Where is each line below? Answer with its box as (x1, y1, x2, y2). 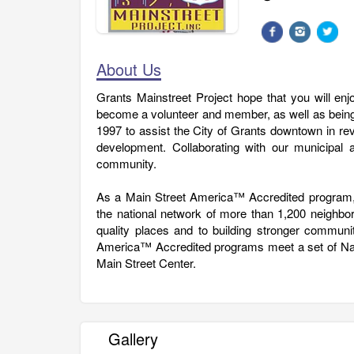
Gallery (108, 326, 158, 350)
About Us (96, 57, 161, 81)
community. (96, 154, 156, 171)
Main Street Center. (96, 254, 196, 271)
